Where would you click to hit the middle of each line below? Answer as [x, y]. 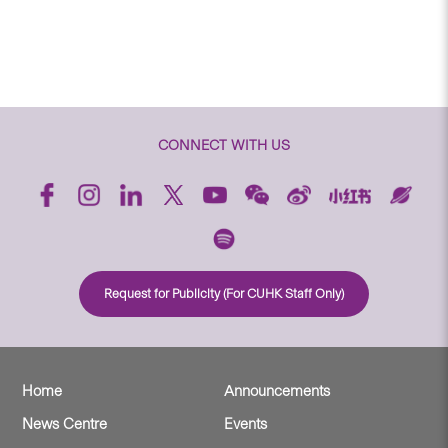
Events [245, 423]
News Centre [65, 423]
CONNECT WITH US [224, 144]
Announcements [277, 390]
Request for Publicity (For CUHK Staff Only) [224, 293]
